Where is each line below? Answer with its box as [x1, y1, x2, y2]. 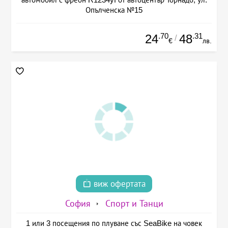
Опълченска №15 [85, 6, 142, 15]
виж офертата [91, 179, 146, 189]
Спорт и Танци [105, 198, 163, 209]
